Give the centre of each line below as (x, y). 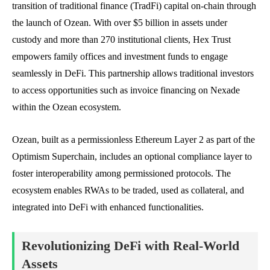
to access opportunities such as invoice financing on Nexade (126, 90)
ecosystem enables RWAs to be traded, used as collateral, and (128, 190)
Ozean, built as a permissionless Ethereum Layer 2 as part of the (133, 139)
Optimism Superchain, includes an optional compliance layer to (132, 156)
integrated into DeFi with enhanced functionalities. (108, 207)
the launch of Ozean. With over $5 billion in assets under (120, 22)
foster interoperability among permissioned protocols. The (121, 173)
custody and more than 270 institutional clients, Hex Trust (121, 39)
